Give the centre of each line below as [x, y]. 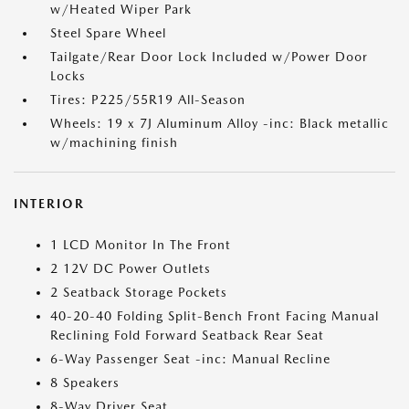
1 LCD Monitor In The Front [141, 245]
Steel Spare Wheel [108, 33]
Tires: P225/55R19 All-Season [148, 100]
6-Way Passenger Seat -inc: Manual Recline [190, 359]
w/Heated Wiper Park [121, 9]
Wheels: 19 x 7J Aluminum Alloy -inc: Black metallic [220, 123]
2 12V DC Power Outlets [131, 268]
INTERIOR [49, 204]
